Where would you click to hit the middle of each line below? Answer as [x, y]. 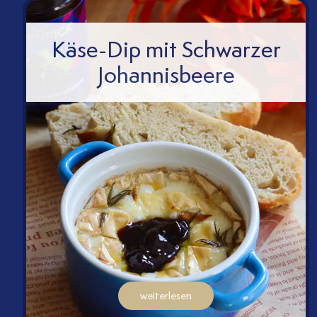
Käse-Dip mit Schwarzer [166, 50]
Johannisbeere [166, 75]
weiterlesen [166, 296]
